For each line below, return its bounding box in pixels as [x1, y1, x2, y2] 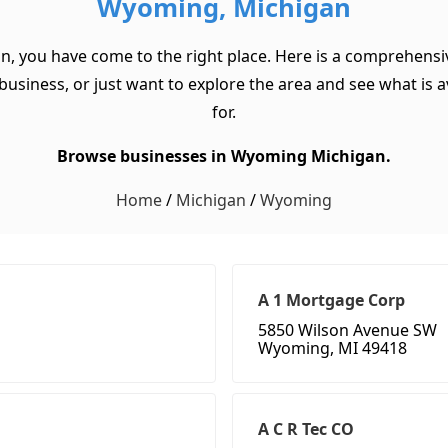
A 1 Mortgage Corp [258, 289, 405, 312]
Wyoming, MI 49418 [258, 337, 407, 360]
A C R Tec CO [258, 418, 354, 441]
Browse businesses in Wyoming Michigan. [57, 145, 391, 168]
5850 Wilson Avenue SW [258, 319, 437, 342]
